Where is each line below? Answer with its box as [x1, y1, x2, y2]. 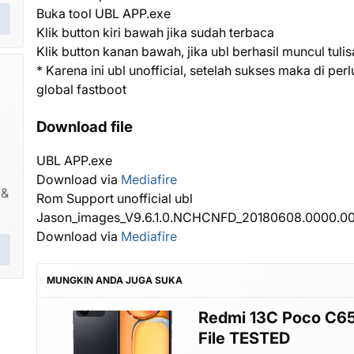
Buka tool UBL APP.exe [36, 5, 171, 21]
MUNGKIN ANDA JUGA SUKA [47, 273, 183, 286]
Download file [36, 117, 133, 136]
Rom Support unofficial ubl [36, 190, 193, 206]
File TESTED [198, 328, 290, 348]
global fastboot [36, 81, 126, 97]
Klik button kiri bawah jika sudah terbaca [36, 24, 274, 40]
